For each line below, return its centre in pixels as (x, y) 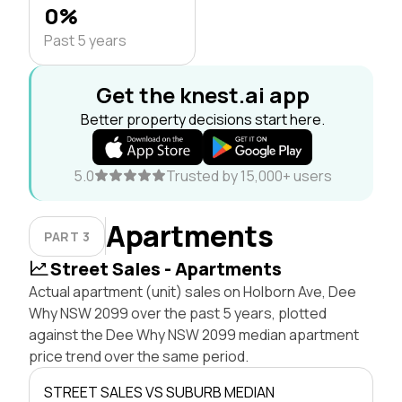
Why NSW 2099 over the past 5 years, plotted (178, 313)
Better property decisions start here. (202, 119)
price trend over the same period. (139, 356)
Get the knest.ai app (202, 94)
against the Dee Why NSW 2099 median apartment (194, 334)
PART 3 (67, 236)
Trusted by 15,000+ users (249, 175)
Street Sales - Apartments (166, 268)
